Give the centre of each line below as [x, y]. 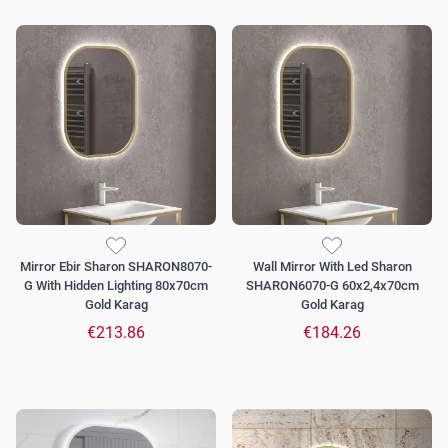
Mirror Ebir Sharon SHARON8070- [116, 267]
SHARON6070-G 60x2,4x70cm [332, 286]
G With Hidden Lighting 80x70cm [116, 286]
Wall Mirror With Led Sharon [332, 267]
